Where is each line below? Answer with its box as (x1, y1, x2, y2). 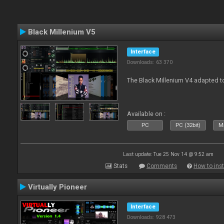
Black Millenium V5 (28, 27, 95, 36)
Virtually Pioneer (28, 182, 87, 191)
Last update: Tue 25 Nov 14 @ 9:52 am (122, 151, 213, 157)
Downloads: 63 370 (127, 59, 173, 65)
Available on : (127, 110, 166, 117)
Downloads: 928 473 (127, 214, 176, 220)
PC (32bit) (175, 122, 201, 128)
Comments (146, 162, 177, 169)
